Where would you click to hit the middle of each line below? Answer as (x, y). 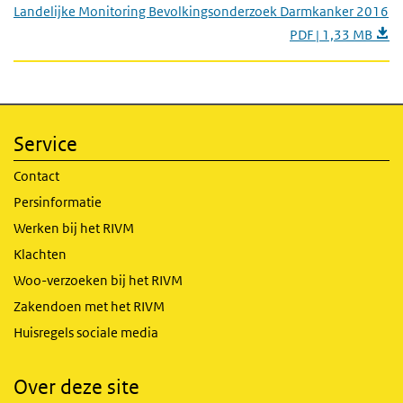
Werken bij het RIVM (74, 228)
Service (45, 144)
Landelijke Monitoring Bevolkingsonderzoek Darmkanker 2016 (201, 11)
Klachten (40, 254)
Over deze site (76, 387)
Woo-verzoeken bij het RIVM (98, 280)
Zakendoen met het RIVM (89, 306)
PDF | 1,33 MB (332, 35)
